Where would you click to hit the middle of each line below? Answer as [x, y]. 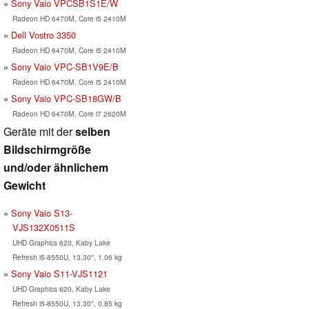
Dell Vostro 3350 [43, 34]
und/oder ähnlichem [56, 167]
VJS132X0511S [43, 227]
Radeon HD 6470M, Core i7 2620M [69, 113]
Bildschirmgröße [47, 149]
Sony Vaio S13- [42, 212]
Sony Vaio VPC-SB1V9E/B [65, 66]
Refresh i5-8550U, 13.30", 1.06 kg [67, 257]
